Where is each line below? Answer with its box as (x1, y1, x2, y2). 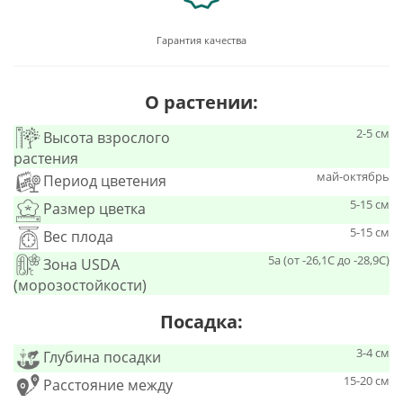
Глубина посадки (43, 347, 161, 368)
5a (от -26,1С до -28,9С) (268, 252, 390, 269)
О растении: (145, 90, 258, 115)
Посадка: (160, 309, 243, 335)
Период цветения (43, 171, 166, 192)
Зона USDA (43, 255, 120, 275)
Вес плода (43, 227, 113, 247)
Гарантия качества (157, 33, 246, 48)
